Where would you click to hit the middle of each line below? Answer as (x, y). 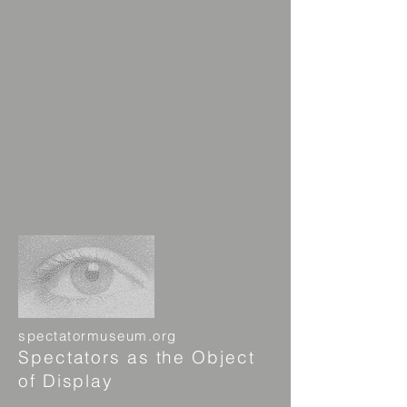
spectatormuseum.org (98, 336)
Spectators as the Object (137, 357)
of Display (66, 381)
